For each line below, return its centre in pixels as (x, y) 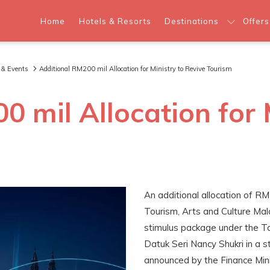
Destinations (192, 21)
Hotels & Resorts (115, 21)
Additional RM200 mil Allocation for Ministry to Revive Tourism (136, 69)
